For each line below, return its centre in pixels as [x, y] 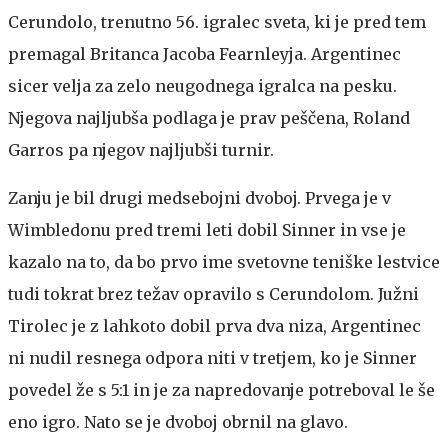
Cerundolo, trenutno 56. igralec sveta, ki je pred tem [217, 21]
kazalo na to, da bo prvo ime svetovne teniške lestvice [224, 261]
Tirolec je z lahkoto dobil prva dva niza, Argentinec [214, 325]
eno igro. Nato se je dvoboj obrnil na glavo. [178, 421]
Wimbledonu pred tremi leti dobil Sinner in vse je [207, 229]
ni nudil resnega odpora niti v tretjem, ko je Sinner [212, 357]
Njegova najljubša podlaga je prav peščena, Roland [209, 117]
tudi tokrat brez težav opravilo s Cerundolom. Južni [213, 293]
